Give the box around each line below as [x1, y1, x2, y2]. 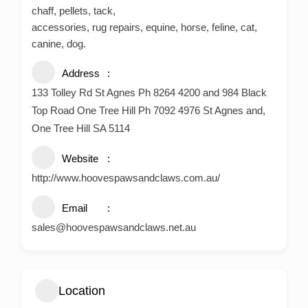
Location [58, 283, 105, 298]
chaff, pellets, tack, [32, 5, 115, 17]
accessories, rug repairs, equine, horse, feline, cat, [32, 21, 257, 34]
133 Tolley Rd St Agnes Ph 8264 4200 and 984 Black [32, 87, 267, 99]
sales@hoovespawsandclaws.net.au [32, 221, 196, 234]
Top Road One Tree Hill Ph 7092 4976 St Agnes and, [32, 104, 265, 117]
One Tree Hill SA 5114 [32, 122, 130, 135]
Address [62, 67, 100, 80]
